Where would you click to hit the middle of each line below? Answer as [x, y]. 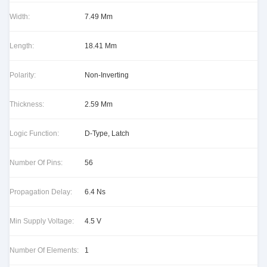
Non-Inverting [107, 75]
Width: [20, 17]
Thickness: [27, 104]
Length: [22, 46]
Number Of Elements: [44, 250]
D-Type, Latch [107, 133]
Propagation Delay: [41, 192]
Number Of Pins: [36, 163]
